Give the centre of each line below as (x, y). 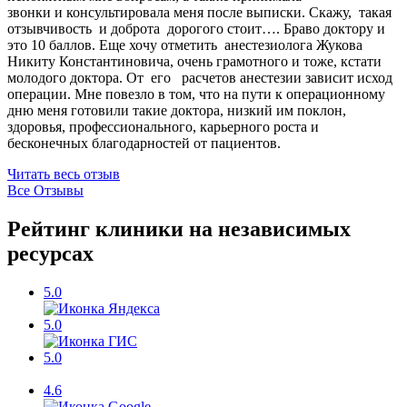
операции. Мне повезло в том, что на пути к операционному (196, 94)
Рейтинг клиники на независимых (179, 229)
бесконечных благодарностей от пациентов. (144, 144)
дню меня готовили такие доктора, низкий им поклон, (177, 111)
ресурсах (50, 254)
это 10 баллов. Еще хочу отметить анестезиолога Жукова (185, 45)
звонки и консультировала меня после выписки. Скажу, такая (199, 13)
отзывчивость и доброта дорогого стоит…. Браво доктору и (196, 29)
